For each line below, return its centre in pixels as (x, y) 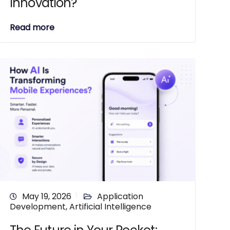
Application (120, 196)
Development (37, 207)
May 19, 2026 (46, 196)
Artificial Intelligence (110, 207)
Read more (32, 27)
